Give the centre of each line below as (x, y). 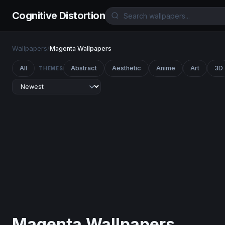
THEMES (51, 68)
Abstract (84, 68)
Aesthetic (126, 68)
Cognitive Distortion (59, 16)
